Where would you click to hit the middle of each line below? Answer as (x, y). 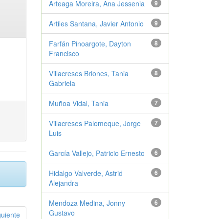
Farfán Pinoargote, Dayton (90, 44)
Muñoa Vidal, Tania (78, 103)
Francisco (64, 53)
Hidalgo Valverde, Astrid (86, 173)
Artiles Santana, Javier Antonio (96, 23)
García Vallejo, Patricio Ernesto (97, 153)
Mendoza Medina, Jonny (87, 203)
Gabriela (62, 83)
